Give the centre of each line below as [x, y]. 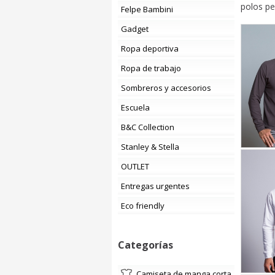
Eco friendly [145, 206]
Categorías [145, 245]
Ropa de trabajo [153, 68]
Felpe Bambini [149, 9]
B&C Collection [153, 127]
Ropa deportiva [152, 48]
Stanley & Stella [153, 147]
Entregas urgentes [157, 186]
